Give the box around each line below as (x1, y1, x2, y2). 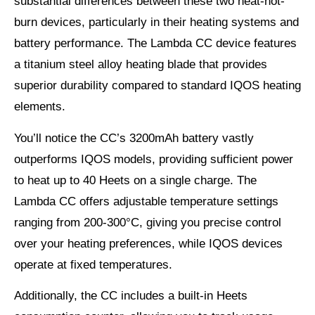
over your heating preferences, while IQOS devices (14, 236, 283, 250)
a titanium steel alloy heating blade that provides (14, 58, 267, 72)
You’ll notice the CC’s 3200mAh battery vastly (14, 131, 254, 145)
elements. (14, 100, 65, 114)
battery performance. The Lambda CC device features (14, 37, 297, 51)
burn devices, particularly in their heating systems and (14, 15, 299, 30)
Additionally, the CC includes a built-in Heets (14, 289, 247, 303)
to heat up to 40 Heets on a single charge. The (14, 173, 257, 187)
